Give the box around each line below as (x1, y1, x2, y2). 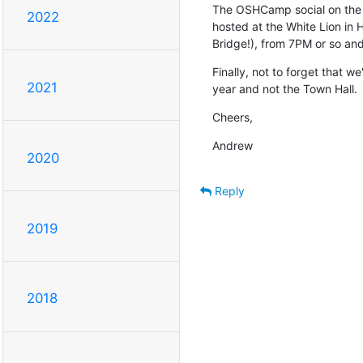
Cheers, (211, 109, 253, 124)
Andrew (211, 138, 253, 152)
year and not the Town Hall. (211, 81, 357, 96)
